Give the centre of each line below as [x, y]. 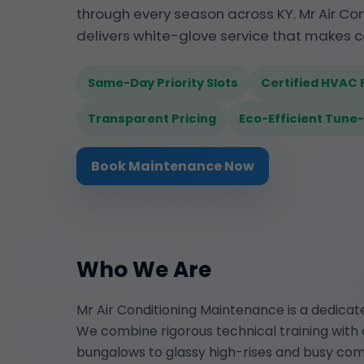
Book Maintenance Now [173, 166]
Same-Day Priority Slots [163, 82]
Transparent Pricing [152, 118]
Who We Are [144, 269]
